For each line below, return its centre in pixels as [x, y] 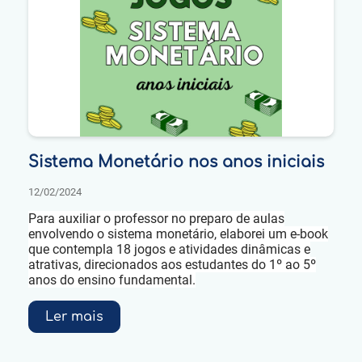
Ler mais [74, 316]
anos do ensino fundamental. [112, 280]
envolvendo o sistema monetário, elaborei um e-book [178, 234]
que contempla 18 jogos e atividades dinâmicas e [169, 249]
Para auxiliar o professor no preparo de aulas [156, 218]
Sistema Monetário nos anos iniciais [176, 163]
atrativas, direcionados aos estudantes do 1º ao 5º [172, 264]
